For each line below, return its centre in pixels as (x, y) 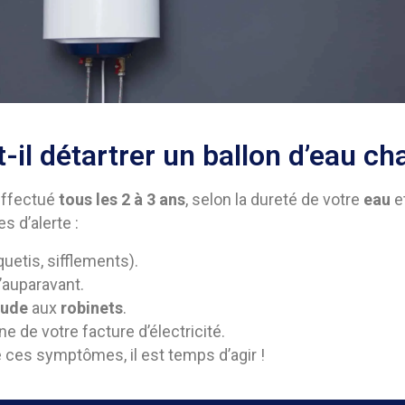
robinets (91, 308)
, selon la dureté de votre (274, 200)
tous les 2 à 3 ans (122, 200)
